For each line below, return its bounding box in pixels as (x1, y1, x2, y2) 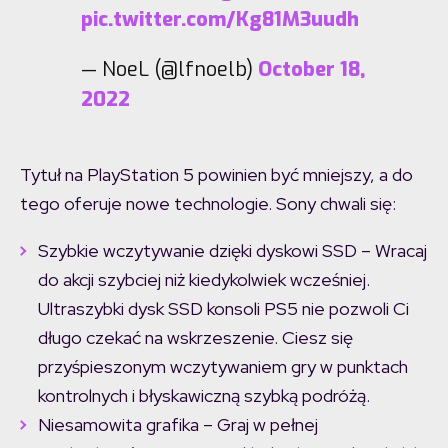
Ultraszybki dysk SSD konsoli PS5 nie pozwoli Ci (38, 297, 409, 321)
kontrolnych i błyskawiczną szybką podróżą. (38, 384, 370, 408)
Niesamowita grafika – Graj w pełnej (38, 413, 318, 437)
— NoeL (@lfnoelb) (81, 56, 259, 84)
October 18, (258, 56, 366, 84)
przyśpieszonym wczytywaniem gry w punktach (38, 355, 408, 379)
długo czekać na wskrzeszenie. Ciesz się (38, 326, 353, 350)
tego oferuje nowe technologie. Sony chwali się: (20, 192, 396, 216)
